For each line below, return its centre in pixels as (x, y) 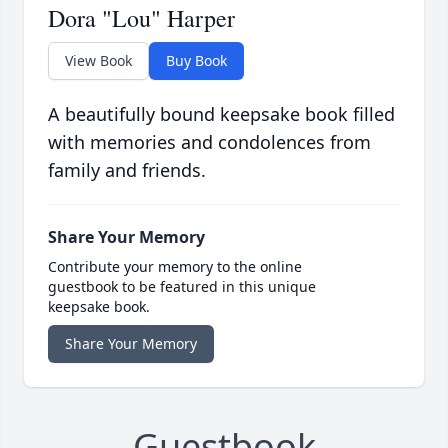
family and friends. (127, 170)
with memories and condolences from (209, 142)
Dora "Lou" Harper (141, 18)
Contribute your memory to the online (175, 267)
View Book (98, 61)
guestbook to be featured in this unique (182, 287)
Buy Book (196, 61)
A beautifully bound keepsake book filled (221, 114)
